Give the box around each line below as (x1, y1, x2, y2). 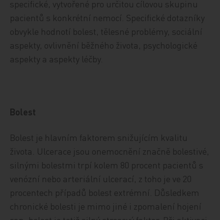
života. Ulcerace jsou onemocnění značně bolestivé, (10, 145, 210, 157)
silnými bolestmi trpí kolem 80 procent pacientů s (10, 159, 204, 170)
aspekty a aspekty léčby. (10, 53, 104, 64)
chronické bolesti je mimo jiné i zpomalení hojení (10, 200, 202, 212)
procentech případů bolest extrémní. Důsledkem (10, 187, 200, 198)
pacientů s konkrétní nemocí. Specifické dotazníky (10, 12, 205, 23)
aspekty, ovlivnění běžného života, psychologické (10, 39, 198, 51)
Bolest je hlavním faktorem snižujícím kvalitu (10, 132, 188, 143)
